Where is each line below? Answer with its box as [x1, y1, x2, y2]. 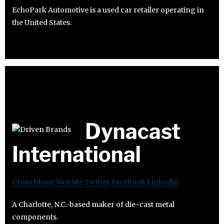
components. [12, 212, 58, 221]
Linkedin [147, 177, 178, 186]
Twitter [84, 177, 110, 186]
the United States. [12, 17, 71, 27]
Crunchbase [12, 177, 54, 186]
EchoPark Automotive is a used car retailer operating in [12, 5, 204, 14]
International [12, 141, 141, 167]
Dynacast [85, 118, 180, 144]
